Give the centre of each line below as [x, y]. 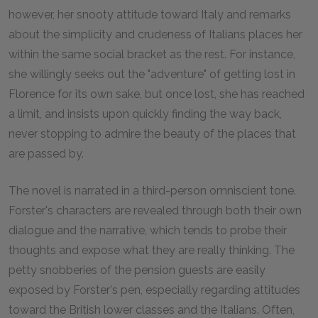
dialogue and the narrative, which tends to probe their [148, 230]
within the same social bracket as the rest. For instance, [152, 54]
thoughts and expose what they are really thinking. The [152, 250]
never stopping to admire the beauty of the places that [152, 134]
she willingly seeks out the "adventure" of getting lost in [152, 74]
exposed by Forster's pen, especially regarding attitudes [154, 290]
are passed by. [46, 154]
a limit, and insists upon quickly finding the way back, [145, 114]
